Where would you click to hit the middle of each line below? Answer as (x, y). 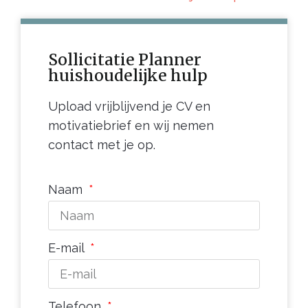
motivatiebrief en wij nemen (131, 126)
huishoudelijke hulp (128, 76)
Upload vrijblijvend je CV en (129, 107)
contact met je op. (102, 145)
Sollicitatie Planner (125, 60)
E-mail (68, 247)
